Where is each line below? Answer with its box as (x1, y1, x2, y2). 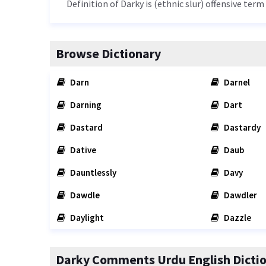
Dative (68, 144, 96, 156)
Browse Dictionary (56, 45, 161, 62)
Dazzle (221, 212, 251, 223)
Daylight (68, 212, 104, 223)
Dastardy (221, 122, 261, 133)
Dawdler (221, 189, 257, 201)
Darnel (221, 77, 250, 88)
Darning (68, 99, 102, 110)
